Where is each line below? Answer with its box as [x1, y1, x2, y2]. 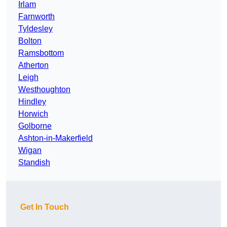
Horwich [18, 109, 48, 119]
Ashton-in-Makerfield [18, 134, 93, 143]
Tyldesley [18, 24, 53, 33]
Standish [18, 158, 50, 167]
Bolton [18, 36, 42, 46]
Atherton [18, 61, 49, 70]
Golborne [18, 122, 52, 131]
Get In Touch [20, 203, 69, 212]
